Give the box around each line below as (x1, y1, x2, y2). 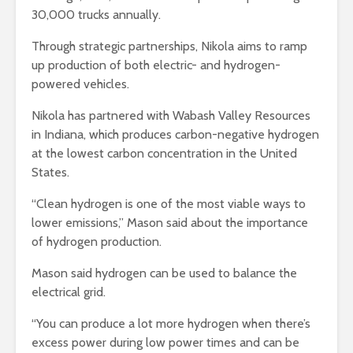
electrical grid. (32, 284, 109, 300)
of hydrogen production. (32, 234, 165, 250)
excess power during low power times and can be (32, 335, 299, 351)
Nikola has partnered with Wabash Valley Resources (32, 108, 310, 124)
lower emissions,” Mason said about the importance (32, 215, 308, 231)
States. (32, 165, 72, 180)
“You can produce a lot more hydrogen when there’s (32, 316, 310, 332)
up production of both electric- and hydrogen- (32, 58, 281, 73)
